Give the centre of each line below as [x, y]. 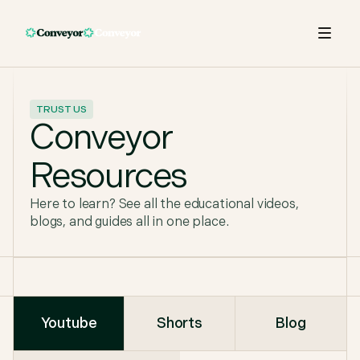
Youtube [69, 323]
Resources [108, 176]
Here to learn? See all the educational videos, [164, 205]
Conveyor [101, 138]
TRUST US [62, 109]
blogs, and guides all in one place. [129, 222]
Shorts [179, 323]
